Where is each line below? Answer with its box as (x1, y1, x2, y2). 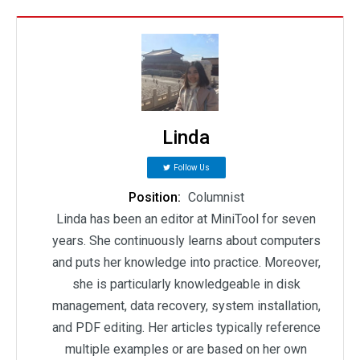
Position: (128, 190, 184, 206)
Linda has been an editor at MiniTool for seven (56, 211, 316, 227)
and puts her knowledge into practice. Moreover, (51, 255, 321, 271)
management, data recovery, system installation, (51, 298, 321, 314)
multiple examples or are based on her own (65, 342, 307, 358)
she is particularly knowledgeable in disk (72, 276, 301, 292)
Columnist (187, 190, 244, 206)
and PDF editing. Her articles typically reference (51, 320, 321, 336)
